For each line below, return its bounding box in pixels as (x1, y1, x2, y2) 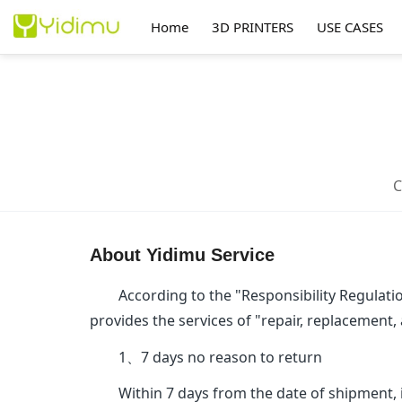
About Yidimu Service (90, 245, 275, 265)
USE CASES (317, 18, 383, 36)
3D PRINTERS (212, 18, 293, 36)
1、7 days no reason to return (90, 346, 323, 367)
